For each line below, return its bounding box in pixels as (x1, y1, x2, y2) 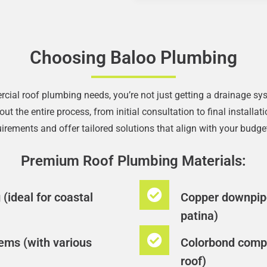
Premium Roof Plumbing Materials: (21, 152, 246, 169)
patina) (181, 208, 218, 223)
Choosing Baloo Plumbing (30, 47, 237, 68)
